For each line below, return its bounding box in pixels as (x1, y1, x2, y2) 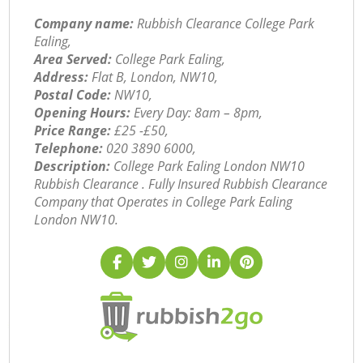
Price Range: (34, 122, 112, 140)
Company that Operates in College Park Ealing (34, 193, 293, 211)
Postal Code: (34, 86, 112, 105)
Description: (34, 157, 111, 176)
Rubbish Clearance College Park (134, 15, 315, 33)
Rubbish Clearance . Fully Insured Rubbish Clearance (34, 175, 328, 194)
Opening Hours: (34, 104, 131, 122)
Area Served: (34, 50, 113, 69)
